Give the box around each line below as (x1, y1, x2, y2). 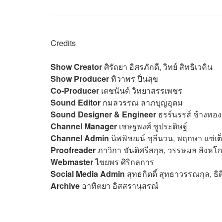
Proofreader (51, 144, 96, 156)
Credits (51, 37, 76, 49)
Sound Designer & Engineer (51, 108, 156, 120)
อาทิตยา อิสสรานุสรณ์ (80, 179, 159, 191)
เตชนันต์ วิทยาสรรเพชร (99, 84, 182, 96)
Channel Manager (51, 120, 117, 132)
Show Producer (51, 72, 109, 84)
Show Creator (51, 60, 102, 72)
